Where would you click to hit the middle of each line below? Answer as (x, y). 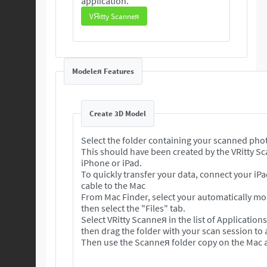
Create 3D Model (118, 114)
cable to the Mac (114, 185)
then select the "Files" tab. (134, 208)
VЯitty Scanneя (114, 16)
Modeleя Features (103, 71)
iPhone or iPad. (112, 163)
